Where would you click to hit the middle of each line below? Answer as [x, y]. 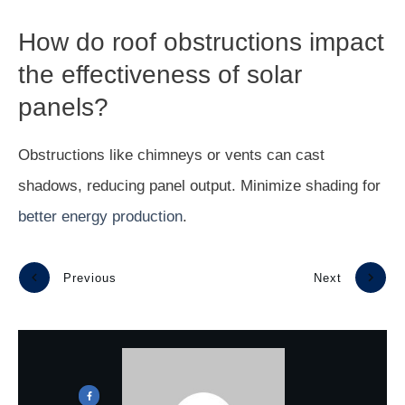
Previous [90, 278]
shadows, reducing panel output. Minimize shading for [199, 185]
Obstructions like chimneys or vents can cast [171, 155]
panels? [63, 107]
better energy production [100, 216]
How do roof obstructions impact [201, 42]
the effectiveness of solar [160, 74]
